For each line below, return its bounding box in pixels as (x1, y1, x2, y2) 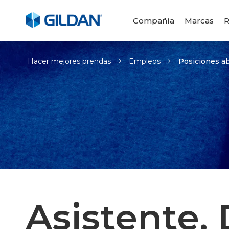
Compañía (132, 15, 174, 26)
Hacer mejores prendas (28, 57, 111, 66)
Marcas (184, 15, 214, 26)
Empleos (129, 57, 161, 66)
